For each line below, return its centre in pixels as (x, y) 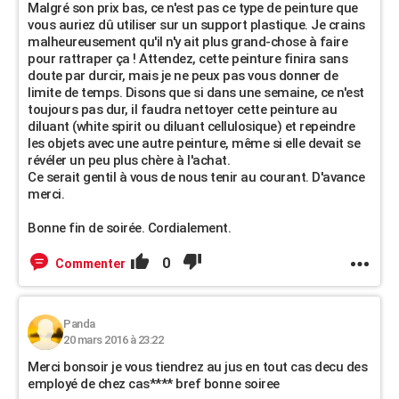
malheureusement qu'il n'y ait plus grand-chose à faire (187, 42)
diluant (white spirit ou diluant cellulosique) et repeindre (191, 126)
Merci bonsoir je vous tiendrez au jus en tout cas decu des (197, 367)
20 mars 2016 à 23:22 (113, 340)
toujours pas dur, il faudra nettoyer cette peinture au (182, 110)
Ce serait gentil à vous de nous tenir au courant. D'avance (196, 177)
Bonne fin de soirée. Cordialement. (129, 228)
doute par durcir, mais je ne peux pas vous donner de (183, 76)
